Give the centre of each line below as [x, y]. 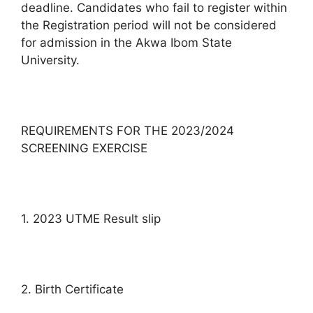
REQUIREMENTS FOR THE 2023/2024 [128, 130]
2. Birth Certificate [72, 289]
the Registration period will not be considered [149, 25]
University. [50, 60]
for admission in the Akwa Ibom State [126, 42]
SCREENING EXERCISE [84, 148]
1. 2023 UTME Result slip [91, 218]
